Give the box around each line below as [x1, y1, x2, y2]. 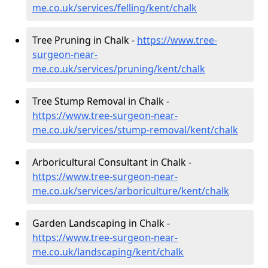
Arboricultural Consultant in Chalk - [32, 155, 191, 169]
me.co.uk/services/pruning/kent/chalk [32, 62, 205, 75]
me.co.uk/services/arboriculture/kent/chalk [32, 184, 229, 197]
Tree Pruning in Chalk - [32, 33, 137, 47]
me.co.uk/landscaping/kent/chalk [32, 245, 184, 258]
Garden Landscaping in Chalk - [32, 216, 170, 230]
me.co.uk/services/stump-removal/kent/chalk [32, 123, 238, 136]
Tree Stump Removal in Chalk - [32, 94, 169, 108]
